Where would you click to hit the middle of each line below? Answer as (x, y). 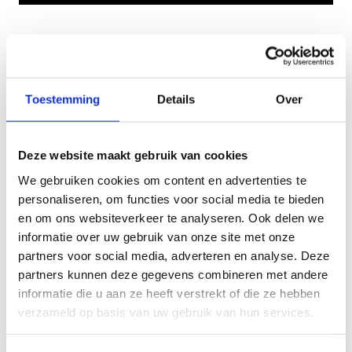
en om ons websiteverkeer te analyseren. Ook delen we (171, 218)
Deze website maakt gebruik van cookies (133, 155)
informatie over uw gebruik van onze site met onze (157, 236)
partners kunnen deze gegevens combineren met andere (173, 274)
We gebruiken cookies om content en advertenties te (162, 180)
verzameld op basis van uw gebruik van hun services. (166, 312)
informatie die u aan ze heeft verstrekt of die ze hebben (169, 293)
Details (176, 99)
